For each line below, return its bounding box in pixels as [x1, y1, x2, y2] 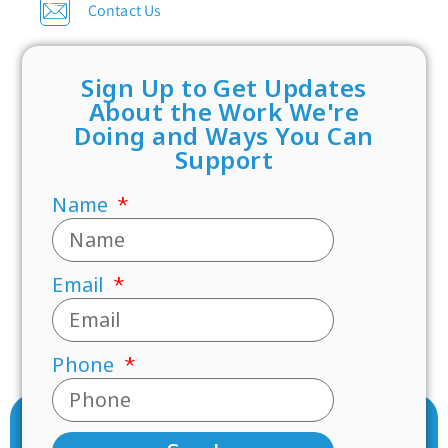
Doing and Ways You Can [74, 118, 374, 152]
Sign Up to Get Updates [81, 70, 367, 104]
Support [174, 142, 274, 176]
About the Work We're [88, 94, 360, 128]
